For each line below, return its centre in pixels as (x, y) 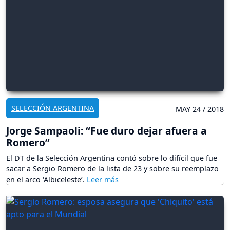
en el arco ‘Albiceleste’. (46, 180)
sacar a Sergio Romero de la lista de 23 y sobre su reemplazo (112, 169)
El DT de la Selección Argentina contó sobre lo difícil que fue (112, 158)
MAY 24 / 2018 (200, 109)
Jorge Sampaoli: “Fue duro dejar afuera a (107, 131)
